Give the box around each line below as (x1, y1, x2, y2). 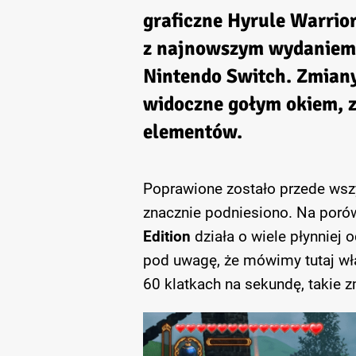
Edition (142, 227, 191, 246)
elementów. (142, 119, 242, 144)
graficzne (142, 8, 227, 33)
